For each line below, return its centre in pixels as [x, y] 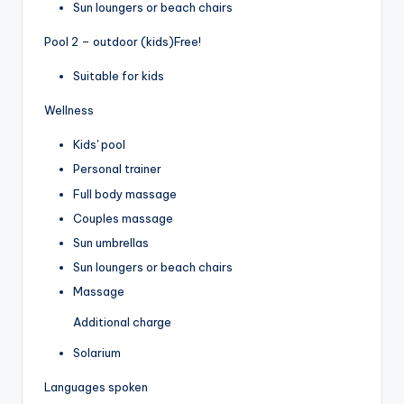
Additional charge [122, 321]
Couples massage [123, 218]
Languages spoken [96, 386]
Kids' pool [99, 145]
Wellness [69, 110]
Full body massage [125, 193]
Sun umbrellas [111, 242]
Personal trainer [117, 169]
